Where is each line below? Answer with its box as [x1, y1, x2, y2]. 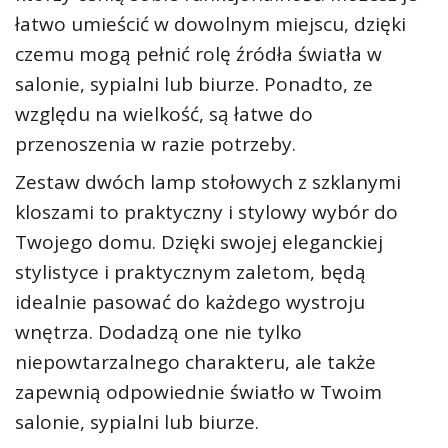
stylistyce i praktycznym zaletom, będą [15, 259, 366, 285]
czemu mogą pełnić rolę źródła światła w [15, 41, 382, 67]
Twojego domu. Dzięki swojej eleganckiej [15, 229, 383, 255]
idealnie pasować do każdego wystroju [15, 289, 365, 315]
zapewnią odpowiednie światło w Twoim [15, 379, 382, 405]
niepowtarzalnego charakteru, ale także [15, 349, 376, 375]
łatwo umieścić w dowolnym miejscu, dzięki [15, 11, 406, 37]
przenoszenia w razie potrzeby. [15, 131, 296, 157]
